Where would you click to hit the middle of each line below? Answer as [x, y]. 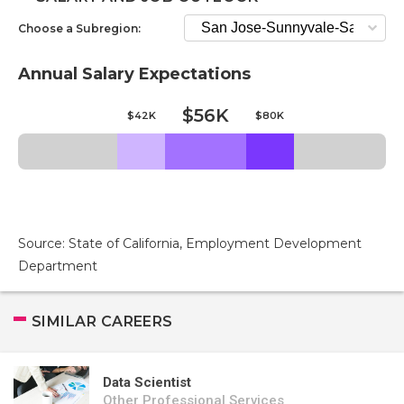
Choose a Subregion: [79, 28]
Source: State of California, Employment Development [190, 243]
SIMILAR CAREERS [102, 321]
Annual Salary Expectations [134, 74]
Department [58, 266]
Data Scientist [147, 382]
